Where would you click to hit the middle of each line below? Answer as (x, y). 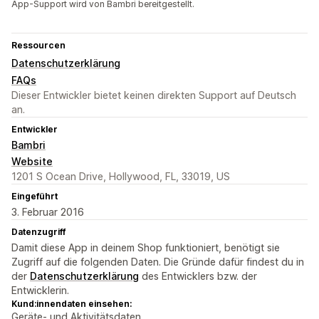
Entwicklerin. (40, 291)
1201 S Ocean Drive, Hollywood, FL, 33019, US (121, 177)
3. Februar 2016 (48, 212)
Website (32, 162)
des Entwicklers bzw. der (198, 276)
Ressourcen (38, 46)
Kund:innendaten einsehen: (72, 304)
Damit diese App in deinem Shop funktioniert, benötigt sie (146, 248)
